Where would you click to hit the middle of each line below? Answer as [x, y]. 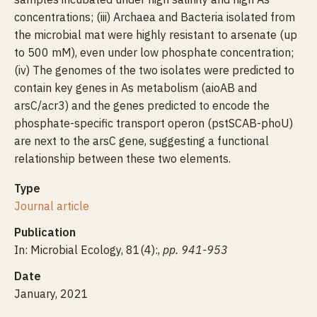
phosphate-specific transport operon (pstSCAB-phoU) [154, 123]
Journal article [52, 206]
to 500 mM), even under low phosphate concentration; [154, 52]
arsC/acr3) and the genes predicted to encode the [142, 105]
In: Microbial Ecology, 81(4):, [88, 250]
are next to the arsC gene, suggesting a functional [142, 141]
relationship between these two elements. [122, 158]
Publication [45, 232]
